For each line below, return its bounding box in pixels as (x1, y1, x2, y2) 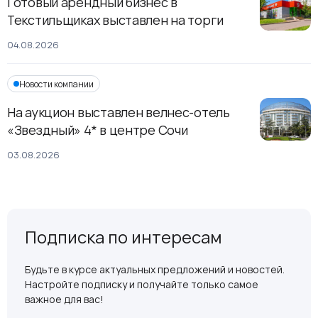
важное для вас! (25, 292, 104, 307)
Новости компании (19, 77, 94, 90)
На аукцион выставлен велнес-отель (7, 104, 230, 121)
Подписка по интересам (25, 225, 222, 249)
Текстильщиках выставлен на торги (7, 11, 224, 29)
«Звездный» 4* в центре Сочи (7, 121, 188, 139)
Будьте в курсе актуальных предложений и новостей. (25, 263, 285, 277)
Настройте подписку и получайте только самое (25, 278, 258, 292)
